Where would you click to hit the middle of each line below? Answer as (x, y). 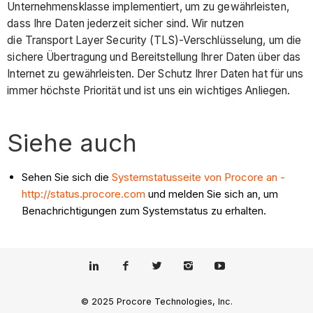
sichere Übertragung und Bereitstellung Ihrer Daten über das (154, 57)
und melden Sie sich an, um (212, 194)
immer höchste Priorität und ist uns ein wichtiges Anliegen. (149, 90)
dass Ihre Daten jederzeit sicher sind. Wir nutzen (126, 23)
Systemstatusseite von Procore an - (199, 177)
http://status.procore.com (84, 194)
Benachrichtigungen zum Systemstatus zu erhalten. (144, 210)
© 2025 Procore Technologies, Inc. (156, 301)
